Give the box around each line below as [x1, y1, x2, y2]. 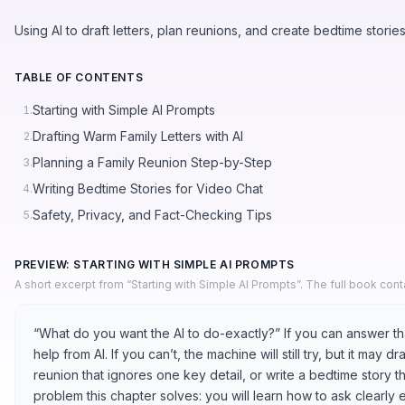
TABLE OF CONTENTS [14, 70, 144, 84]
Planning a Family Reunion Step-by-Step [33, 154, 272, 170]
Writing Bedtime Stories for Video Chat [33, 180, 263, 196]
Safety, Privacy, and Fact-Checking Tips [33, 206, 272, 222]
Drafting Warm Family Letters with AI [33, 127, 243, 144]
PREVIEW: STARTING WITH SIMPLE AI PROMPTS [14, 257, 295, 271]
